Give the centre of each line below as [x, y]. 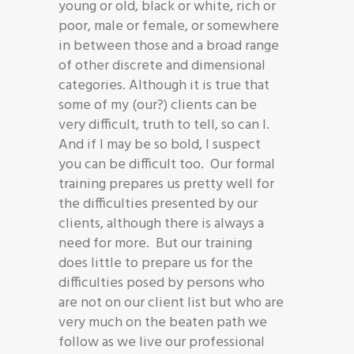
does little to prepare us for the [156, 263]
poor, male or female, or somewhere [169, 26]
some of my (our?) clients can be [158, 105]
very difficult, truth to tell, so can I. [166, 125]
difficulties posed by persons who [162, 283]
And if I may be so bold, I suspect [160, 145]
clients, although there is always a [161, 224]
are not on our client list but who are [171, 303]
